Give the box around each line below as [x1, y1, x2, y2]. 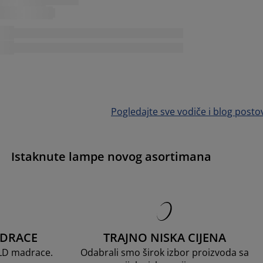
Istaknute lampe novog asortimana [11, 148, 211, 164]
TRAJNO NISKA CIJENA [103, 229, 226, 245]
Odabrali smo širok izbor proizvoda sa [80, 245, 249, 259]
